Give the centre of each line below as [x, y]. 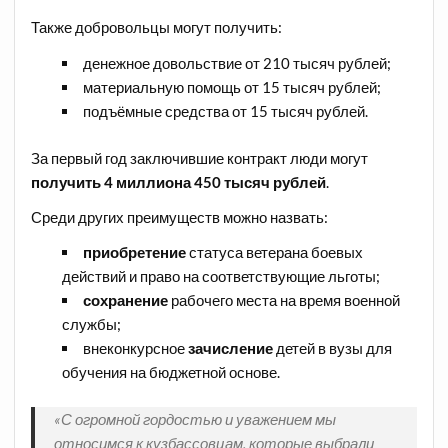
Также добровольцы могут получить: [157, 27]
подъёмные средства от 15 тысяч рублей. [225, 110]
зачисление [230, 348]
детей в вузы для [332, 348]
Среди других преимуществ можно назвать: [180, 216]
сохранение [125, 300]
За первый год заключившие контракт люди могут [200, 157]
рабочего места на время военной [283, 300]
